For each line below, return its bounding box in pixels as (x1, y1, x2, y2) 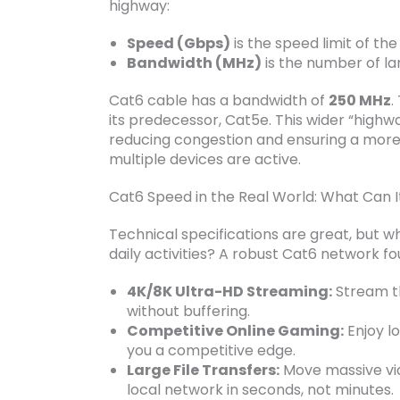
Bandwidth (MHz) (127, 53, 262, 74)
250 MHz (329, 90, 391, 112)
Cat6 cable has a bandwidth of (109, 90, 329, 112)
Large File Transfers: (127, 359, 279, 380)
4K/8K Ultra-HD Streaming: (127, 280, 332, 302)
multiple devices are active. (109, 149, 301, 171)
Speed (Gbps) (127, 33, 230, 54)
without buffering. (127, 300, 250, 321)
